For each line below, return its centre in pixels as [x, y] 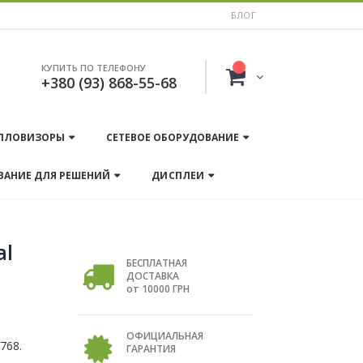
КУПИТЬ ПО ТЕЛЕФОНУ [94, 68]
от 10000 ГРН [158, 288]
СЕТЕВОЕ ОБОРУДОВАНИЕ [173, 137]
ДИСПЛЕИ [178, 175]
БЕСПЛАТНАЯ [157, 263]
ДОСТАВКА [153, 275]
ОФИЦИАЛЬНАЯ [165, 335]
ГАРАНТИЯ [151, 348]
